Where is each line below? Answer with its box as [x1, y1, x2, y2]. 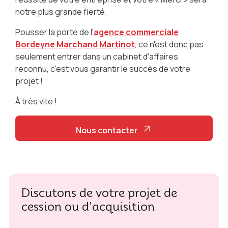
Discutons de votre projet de [21, 186, 177, 200]
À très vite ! [15, 96, 57, 107]
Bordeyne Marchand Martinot [15, 39, 135, 50]
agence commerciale [93, 26, 179, 38]
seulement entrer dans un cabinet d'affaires [15, 51, 178, 63]
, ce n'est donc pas [134, 39, 204, 50]
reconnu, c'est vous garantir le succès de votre [15, 63, 190, 75]
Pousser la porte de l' [15, 26, 94, 38]
